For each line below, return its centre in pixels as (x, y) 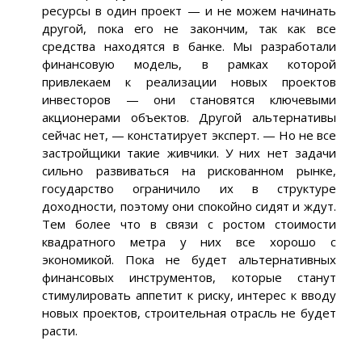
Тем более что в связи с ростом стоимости (189, 224)
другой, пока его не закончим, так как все (189, 29)
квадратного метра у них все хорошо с (189, 242)
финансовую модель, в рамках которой (189, 64)
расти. (60, 331)
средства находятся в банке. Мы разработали (189, 46)
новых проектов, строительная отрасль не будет (189, 313)
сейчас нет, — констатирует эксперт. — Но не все (189, 135)
